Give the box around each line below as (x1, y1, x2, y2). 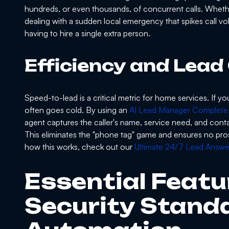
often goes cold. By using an (25, 105, 129, 116)
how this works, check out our (25, 142, 134, 152)
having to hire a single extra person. (25, 28, 150, 39)
